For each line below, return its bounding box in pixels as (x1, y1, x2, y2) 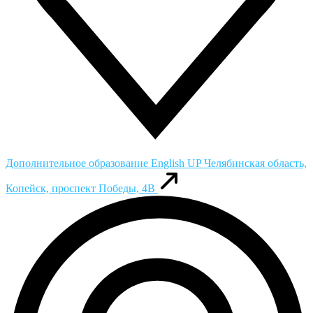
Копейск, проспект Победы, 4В (6, 182, 155, 194)
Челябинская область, (204, 156, 307, 169)
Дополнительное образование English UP (6, 156, 204, 169)
